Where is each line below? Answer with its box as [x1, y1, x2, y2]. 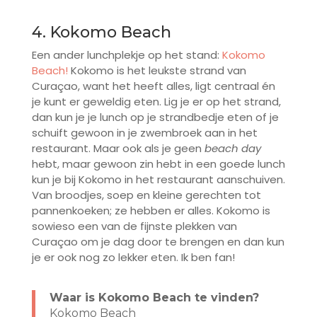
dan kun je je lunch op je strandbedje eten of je [31, 110, 279, 125]
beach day [204, 141, 261, 156]
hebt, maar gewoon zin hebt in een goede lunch [31, 156, 285, 172]
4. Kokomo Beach [31, 23, 171, 42]
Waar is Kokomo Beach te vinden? [49, 291, 259, 305]
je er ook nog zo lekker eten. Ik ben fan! [31, 250, 235, 265]
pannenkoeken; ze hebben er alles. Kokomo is [31, 203, 270, 219]
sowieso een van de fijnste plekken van [31, 219, 237, 234]
